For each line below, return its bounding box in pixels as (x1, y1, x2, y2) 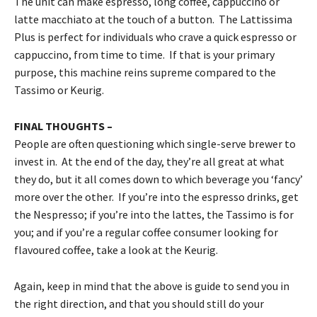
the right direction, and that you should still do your (14, 296, 264, 311)
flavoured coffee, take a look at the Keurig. (14, 242, 218, 257)
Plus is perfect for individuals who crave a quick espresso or (14, 29, 296, 44)
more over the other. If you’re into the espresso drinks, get (14, 189, 299, 204)
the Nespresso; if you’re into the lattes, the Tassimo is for (14, 207, 294, 221)
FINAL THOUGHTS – (14, 118, 113, 133)
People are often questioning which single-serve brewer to (14, 136, 296, 151)
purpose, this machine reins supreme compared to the (14, 64, 276, 79)
